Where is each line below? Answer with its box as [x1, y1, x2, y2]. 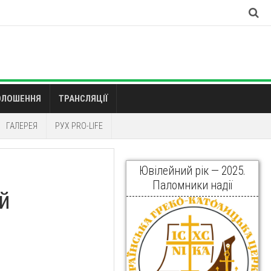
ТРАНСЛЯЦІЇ [59, 93, 108, 104]
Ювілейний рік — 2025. [139, 164, 246, 178]
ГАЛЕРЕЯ [6, 121, 38, 131]
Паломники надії [152, 178, 232, 192]
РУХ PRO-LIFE [55, 121, 103, 131]
